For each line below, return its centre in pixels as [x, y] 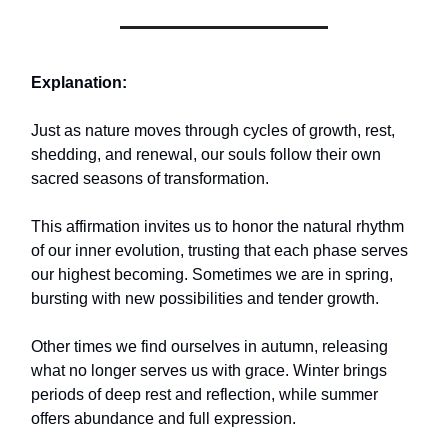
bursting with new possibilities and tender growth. [205, 299]
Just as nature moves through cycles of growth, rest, [213, 131]
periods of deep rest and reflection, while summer [204, 395]
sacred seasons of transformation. [150, 179]
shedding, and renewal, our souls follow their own [206, 155]
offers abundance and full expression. [163, 419]
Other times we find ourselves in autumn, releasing [209, 347]
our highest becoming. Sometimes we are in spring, [212, 275]
